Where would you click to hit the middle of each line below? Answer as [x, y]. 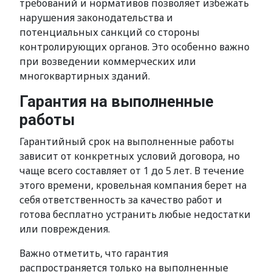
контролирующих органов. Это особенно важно [134, 47]
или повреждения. [65, 229]
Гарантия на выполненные [117, 102]
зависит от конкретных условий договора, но [130, 156]
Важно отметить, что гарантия [94, 253]
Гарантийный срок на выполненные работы [127, 141]
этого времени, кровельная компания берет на [133, 185]
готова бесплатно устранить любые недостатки [135, 214]
